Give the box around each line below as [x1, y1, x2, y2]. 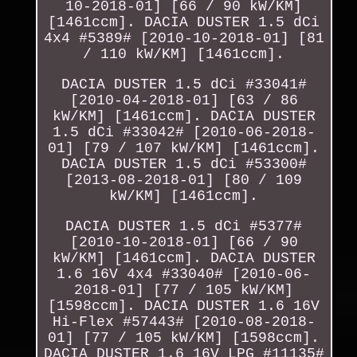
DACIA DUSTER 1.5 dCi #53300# [61, 155, 307, 172]
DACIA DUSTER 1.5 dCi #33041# [61, 76, 307, 92]
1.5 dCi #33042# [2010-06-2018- [52, 124, 316, 140]
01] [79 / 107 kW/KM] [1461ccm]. [48, 139, 320, 156]
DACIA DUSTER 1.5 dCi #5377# [65, 218, 303, 234]
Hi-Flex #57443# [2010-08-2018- [52, 313, 316, 330]
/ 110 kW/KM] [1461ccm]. [83, 45, 285, 62]
